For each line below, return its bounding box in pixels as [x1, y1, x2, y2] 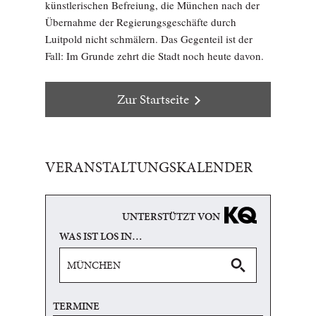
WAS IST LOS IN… [59, 229, 142, 243]
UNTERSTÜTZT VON [122, 209, 220, 224]
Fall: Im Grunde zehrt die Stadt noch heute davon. [45, 48, 264, 63]
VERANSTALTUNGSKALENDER [45, 156, 253, 178]
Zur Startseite [116, 89, 189, 109]
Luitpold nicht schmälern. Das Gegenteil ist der [45, 31, 253, 46]
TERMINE [53, 298, 99, 313]
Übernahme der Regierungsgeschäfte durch [45, 14, 236, 29]
